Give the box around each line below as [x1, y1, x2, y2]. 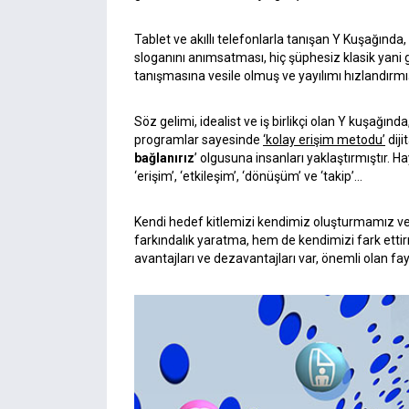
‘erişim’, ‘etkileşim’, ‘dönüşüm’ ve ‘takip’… [134, 169, 362, 184]
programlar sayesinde [134, 132, 263, 148]
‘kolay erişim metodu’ [263, 132, 385, 148]
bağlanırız [134, 151, 194, 166]
